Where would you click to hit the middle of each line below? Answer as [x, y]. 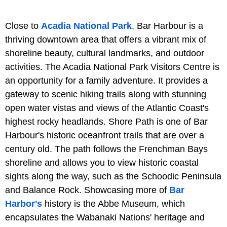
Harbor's [24, 203]
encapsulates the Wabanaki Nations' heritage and [105, 217]
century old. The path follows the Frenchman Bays [106, 149]
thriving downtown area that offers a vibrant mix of [106, 39]
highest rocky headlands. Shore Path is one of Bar [106, 121]
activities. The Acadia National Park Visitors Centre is [112, 67]
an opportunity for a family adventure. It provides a [106, 80]
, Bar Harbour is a [167, 26]
